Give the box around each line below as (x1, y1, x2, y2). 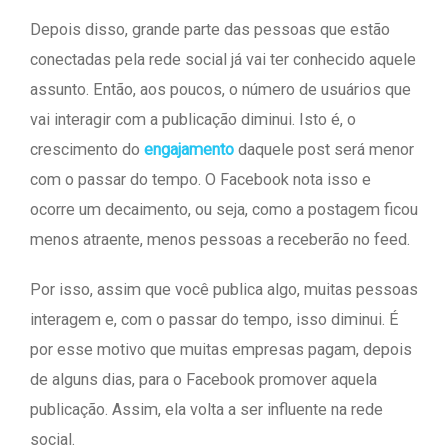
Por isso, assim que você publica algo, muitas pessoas (30, 280, 418, 299)
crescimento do (30, 140, 144, 159)
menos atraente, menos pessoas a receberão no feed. (30, 230, 410, 249)
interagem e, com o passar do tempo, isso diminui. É (30, 310, 399, 329)
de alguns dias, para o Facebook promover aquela (30, 370, 377, 389)
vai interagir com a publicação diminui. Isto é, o (30, 110, 356, 129)
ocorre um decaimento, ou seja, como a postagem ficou (30, 200, 418, 219)
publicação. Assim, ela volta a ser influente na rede (30, 400, 383, 419)
